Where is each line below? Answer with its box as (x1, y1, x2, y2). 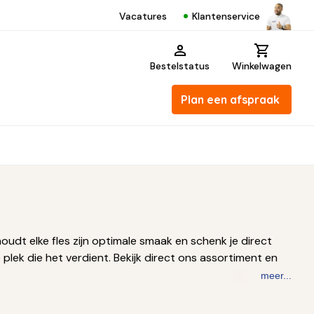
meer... (261, 270, 292, 281)
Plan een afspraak (181, 93, 280, 107)
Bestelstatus (150, 60, 210, 72)
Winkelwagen (232, 60, 292, 72)
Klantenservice (192, 9, 260, 22)
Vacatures (119, 10, 167, 22)
